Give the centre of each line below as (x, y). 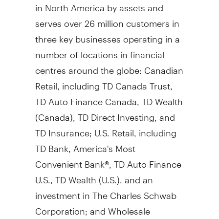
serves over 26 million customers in (107, 19)
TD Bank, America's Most (85, 144)
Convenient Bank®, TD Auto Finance (108, 160)
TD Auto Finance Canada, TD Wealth (109, 97)
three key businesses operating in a (107, 35)
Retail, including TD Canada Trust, (104, 82)
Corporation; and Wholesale (92, 207)
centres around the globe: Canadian (109, 66)
